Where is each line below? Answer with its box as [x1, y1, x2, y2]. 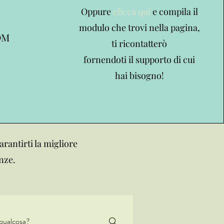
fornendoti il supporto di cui [83, 53, 195, 65]
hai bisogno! [114, 69, 164, 81]
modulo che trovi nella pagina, [78, 21, 200, 33]
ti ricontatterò [111, 37, 167, 49]
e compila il [150, 5, 198, 17]
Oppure [80, 5, 113, 17]
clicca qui [112, 5, 150, 17]
